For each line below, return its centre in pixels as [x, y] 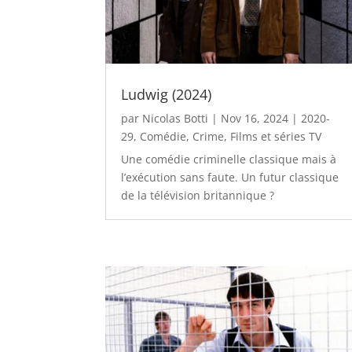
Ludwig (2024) [167, 94]
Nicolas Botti [176, 118]
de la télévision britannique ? [198, 195]
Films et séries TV [276, 136]
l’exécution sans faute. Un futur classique [230, 177]
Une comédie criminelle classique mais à [229, 159]
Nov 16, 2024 [255, 118]
